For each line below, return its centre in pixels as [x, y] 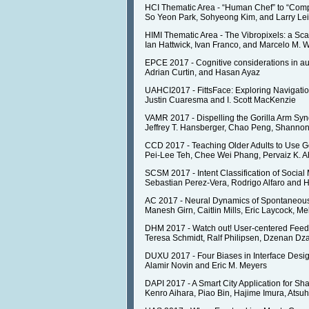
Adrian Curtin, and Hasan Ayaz [202, 73]
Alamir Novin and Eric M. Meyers [206, 266]
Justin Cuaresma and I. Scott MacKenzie [220, 100]
